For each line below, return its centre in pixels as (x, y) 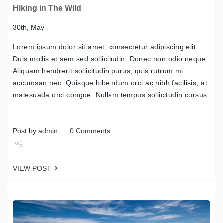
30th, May (29, 28)
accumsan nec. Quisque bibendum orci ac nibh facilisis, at (110, 83)
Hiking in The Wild (47, 8)
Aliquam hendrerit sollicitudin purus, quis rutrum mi (98, 71)
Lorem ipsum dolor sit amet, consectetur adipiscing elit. (106, 47)
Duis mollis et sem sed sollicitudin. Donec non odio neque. (111, 59)
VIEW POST (32, 168)
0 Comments (90, 131)
